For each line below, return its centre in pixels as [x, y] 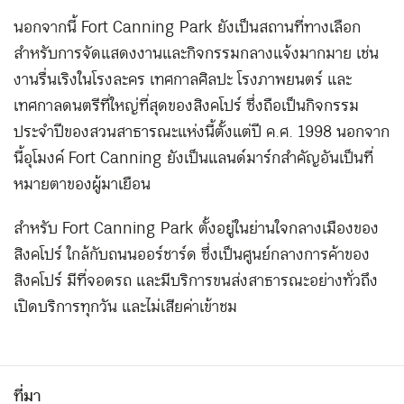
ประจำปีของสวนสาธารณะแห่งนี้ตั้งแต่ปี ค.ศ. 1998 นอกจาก [202, 132]
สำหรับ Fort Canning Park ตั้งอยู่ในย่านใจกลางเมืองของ [196, 229]
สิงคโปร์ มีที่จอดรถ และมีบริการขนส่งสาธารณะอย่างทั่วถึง [196, 281]
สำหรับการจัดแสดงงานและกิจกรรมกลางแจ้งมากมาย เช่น [196, 54]
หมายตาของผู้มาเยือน [82, 184]
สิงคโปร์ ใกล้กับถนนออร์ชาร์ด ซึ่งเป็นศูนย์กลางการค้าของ [192, 255]
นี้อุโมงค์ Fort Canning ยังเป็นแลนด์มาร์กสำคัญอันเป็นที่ [193, 158]
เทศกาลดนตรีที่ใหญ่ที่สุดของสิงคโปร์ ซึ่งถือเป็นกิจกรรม [186, 106]
